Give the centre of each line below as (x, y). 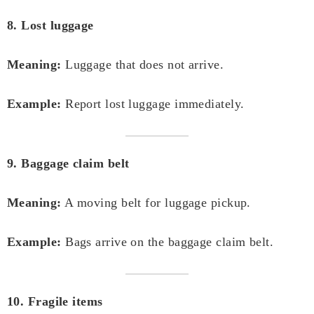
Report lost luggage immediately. (153, 104)
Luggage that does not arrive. (143, 65)
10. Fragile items (55, 302)
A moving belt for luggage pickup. (156, 203)
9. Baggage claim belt (68, 164)
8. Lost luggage (50, 26)
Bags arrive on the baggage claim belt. (168, 242)
